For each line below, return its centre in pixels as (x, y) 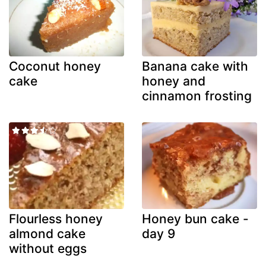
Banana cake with (195, 66)
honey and (174, 81)
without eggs (48, 248)
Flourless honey (56, 218)
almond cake (47, 233)
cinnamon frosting (197, 96)
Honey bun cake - (195, 218)
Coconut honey (55, 66)
